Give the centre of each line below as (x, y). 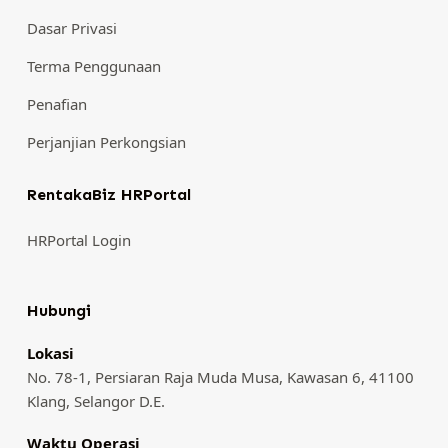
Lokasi (50, 353)
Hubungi (58, 310)
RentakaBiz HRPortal (108, 194)
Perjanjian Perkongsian (106, 142)
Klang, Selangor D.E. (95, 401)
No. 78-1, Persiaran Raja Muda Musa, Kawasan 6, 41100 (220, 377)
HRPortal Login (78, 240)
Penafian (56, 104)
